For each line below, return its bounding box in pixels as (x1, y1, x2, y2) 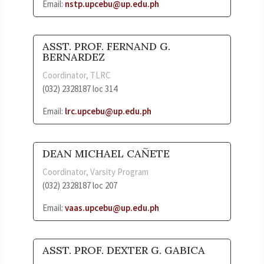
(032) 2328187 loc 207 (42, 179, 117, 191)
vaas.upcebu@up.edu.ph (65, 202, 159, 213)
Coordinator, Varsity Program (42, 166, 148, 177)
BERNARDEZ (42, 49, 105, 64)
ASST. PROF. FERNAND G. (42, 39, 170, 53)
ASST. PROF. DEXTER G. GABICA (42, 243, 205, 257)
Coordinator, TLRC (42, 69, 111, 81)
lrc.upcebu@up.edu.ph (65, 105, 151, 117)
